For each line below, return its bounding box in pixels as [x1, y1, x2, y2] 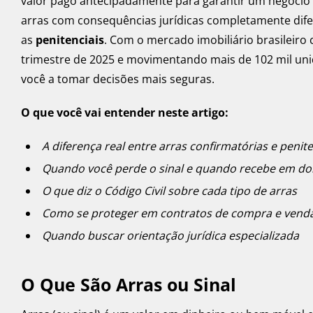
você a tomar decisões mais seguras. [21, 71, 214, 87]
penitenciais [36, 32, 104, 48]
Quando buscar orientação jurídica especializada [42, 228, 299, 244]
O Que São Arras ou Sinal [21, 272, 236, 297]
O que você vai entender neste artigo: [21, 105, 228, 121]
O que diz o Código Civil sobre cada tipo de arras [42, 183, 297, 199]
